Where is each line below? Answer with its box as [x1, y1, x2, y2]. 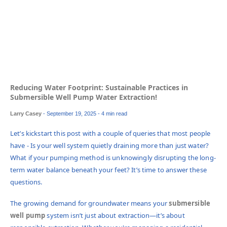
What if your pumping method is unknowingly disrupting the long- [10, 153, 216, 162]
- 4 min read [98, 110, 127, 117]
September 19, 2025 [45, 110, 96, 117]
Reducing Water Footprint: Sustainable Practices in [10, 83, 188, 93]
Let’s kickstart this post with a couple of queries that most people [10, 128, 211, 138]
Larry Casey [10, 110, 42, 117]
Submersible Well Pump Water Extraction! [10, 92, 157, 102]
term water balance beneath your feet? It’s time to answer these [10, 165, 207, 174]
